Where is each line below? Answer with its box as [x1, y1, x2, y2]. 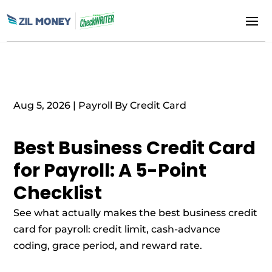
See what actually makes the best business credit [13, 207, 258, 219]
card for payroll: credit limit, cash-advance [13, 223, 221, 235]
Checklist [13, 180, 103, 206]
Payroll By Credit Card [78, 100, 187, 111]
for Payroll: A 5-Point [13, 158, 207, 183]
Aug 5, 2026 [13, 100, 71, 111]
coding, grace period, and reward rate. [13, 240, 203, 251]
